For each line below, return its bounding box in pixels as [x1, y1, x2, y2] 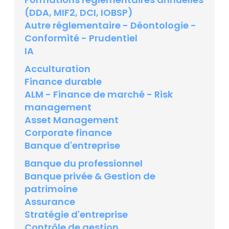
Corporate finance [25, 126, 112, 140]
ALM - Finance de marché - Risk [25, 88, 173, 101]
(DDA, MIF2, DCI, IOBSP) [25, 6, 133, 19]
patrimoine [25, 182, 78, 196]
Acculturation [25, 62, 90, 76]
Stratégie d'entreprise [25, 208, 128, 221]
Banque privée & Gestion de [25, 170, 155, 183]
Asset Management [25, 113, 119, 127]
